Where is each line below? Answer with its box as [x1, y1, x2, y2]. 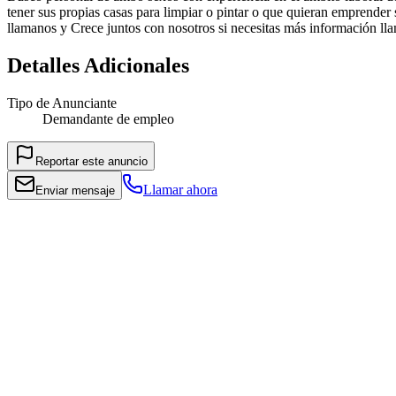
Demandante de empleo [42, 110, 174, 126]
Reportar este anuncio [35, 154, 148, 168]
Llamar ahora [143, 181, 217, 197]
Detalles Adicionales [7, 53, 189, 77]
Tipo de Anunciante [7, 95, 117, 110]
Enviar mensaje [35, 183, 115, 197]
